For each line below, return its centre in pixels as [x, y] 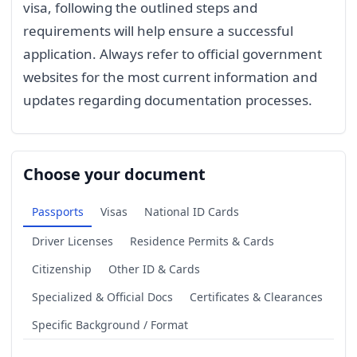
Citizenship [61, 269]
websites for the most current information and [170, 77]
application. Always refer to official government [173, 54]
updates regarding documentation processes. [168, 100]
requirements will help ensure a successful [158, 31]
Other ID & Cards [154, 269]
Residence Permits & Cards [202, 241]
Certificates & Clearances [256, 296]
